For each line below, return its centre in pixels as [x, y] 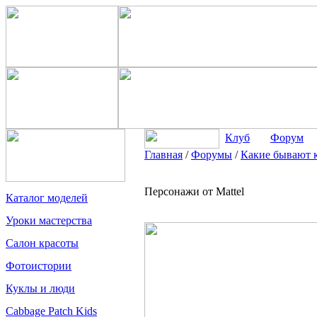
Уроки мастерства [49, 220]
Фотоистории [39, 266]
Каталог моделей [47, 198]
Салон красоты [42, 243]
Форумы [212, 155]
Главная [163, 155]
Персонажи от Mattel [194, 191]
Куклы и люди [40, 288]
